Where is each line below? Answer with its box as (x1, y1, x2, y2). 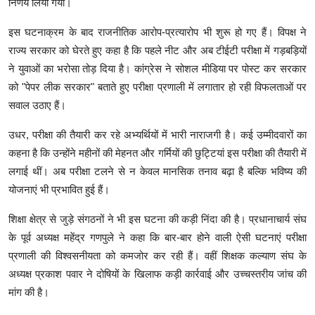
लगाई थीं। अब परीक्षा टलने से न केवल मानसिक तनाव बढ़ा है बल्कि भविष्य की (8, 165, 307, 178)
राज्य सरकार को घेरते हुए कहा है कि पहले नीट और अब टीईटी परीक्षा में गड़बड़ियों (8, 44, 307, 57)
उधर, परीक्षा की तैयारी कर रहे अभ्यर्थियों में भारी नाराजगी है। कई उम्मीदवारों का (8, 129, 307, 141)
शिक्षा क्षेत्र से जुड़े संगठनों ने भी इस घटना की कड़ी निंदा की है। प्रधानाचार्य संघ (8, 213, 307, 226)
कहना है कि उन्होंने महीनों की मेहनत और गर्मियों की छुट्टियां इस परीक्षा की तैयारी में (8, 147, 307, 160)
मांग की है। (8, 286, 49, 299)
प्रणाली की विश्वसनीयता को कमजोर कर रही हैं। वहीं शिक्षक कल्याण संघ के (8, 250, 307, 262)
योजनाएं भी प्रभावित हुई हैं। (8, 184, 110, 196)
